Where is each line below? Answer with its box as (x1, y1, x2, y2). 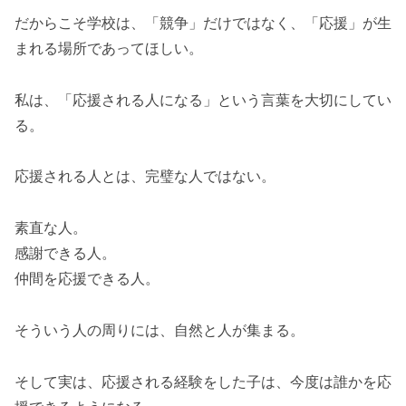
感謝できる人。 (14, 244, 116, 263)
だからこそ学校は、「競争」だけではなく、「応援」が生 (14, 13, 391, 32)
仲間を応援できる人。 (14, 269, 159, 288)
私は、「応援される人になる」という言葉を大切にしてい (14, 90, 391, 109)
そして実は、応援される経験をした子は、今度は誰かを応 (14, 372, 391, 391)
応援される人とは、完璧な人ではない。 (14, 167, 275, 186)
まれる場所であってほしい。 (14, 38, 203, 57)
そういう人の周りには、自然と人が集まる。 (14, 321, 304, 340)
